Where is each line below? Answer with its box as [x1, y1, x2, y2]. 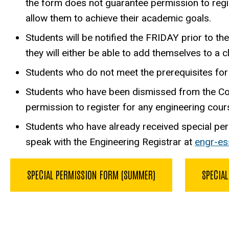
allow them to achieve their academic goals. [26, 12, 211, 24]
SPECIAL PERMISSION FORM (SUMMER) [27, 167, 155, 181]
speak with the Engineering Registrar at [26, 135, 195, 148]
